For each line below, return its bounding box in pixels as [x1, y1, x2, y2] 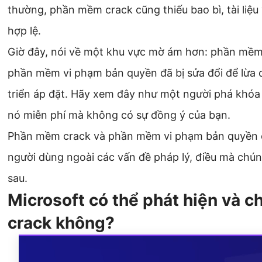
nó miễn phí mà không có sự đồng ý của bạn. [8, 109, 230, 122]
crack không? [8, 213, 115, 233]
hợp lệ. [8, 25, 41, 37]
